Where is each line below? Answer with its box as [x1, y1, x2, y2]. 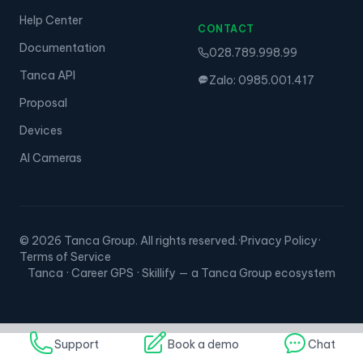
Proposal [19, 96, 67, 110]
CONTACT [198, 23, 254, 35]
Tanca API [19, 68, 75, 83]
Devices [19, 123, 62, 138]
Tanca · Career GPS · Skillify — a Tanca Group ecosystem [28, 266, 335, 280]
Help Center [19, 13, 83, 28]
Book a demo [167, 337, 239, 352]
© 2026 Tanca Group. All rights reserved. [19, 233, 237, 248]
